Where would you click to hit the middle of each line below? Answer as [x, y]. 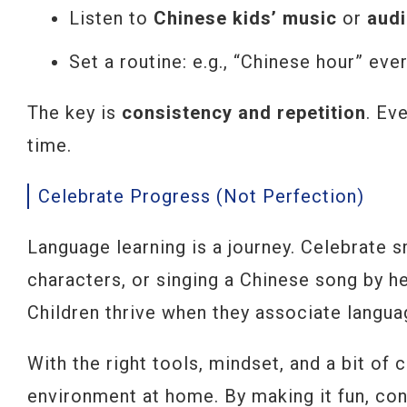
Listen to [111, 18]
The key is [74, 113]
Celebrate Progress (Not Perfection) [201, 196]
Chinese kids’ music [245, 18]
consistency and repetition [244, 113]
